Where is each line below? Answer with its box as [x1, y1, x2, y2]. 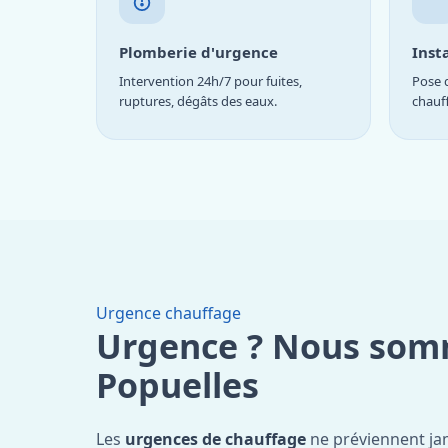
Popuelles [96, 361, 259, 408]
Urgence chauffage [96, 301, 241, 324]
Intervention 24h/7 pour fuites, [119, 71, 302, 90]
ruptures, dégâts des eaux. [119, 91, 277, 110]
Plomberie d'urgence [119, 41, 278, 62]
